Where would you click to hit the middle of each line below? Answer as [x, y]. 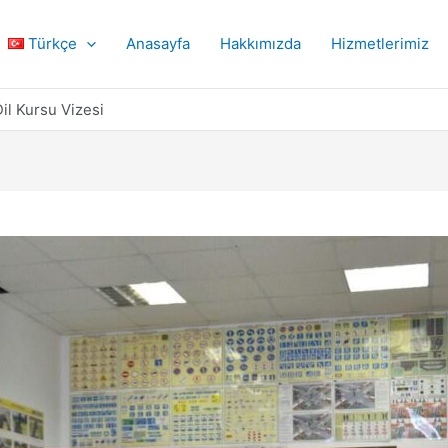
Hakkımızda [260, 43]
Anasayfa [158, 43]
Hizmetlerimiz [380, 43]
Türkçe [52, 43]
